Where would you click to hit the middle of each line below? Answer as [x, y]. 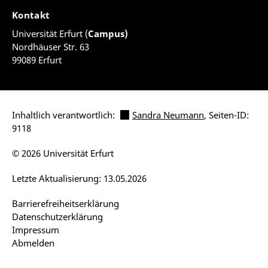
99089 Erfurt [37, 60]
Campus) [108, 33]
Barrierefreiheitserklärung [66, 203]
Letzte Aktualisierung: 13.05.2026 [79, 178]
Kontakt [32, 15]
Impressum [36, 230]
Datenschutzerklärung [57, 217]
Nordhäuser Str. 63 [51, 47]
